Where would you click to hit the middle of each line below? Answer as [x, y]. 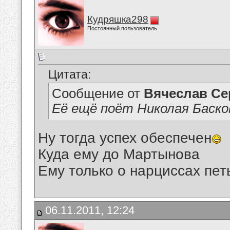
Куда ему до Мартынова [119, 155]
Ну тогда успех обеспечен [125, 138]
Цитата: [70, 75]
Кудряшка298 [118, 19]
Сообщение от [98, 94]
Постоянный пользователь [122, 28]
